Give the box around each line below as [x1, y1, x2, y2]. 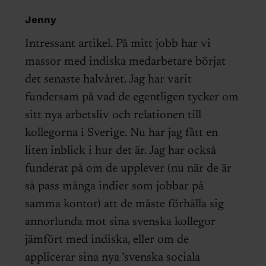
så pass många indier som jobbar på [24, 180, 204, 193]
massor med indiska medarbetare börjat [24, 56, 226, 68]
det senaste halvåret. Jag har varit [24, 74, 192, 86]
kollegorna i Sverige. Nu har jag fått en [24, 127, 218, 140]
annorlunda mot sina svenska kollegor [24, 216, 216, 229]
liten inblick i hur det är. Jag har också [24, 145, 216, 157]
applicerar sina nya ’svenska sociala [24, 252, 200, 264]
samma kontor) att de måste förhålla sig [24, 198, 224, 211]
